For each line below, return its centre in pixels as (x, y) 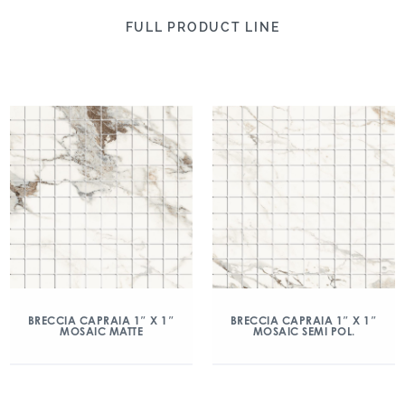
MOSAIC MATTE (101, 331)
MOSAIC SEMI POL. (304, 331)
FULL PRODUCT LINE (202, 27)
